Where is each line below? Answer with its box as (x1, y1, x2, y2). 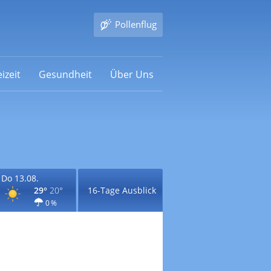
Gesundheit (38, 67, 92, 81)
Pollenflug (114, 18, 157, 30)
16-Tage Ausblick (87, 184, 156, 196)
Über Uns (109, 67, 154, 81)
